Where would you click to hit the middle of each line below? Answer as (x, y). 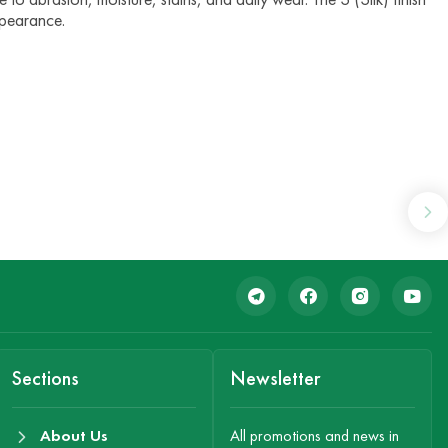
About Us (73, 436)
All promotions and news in (315, 436)
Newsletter (275, 378)
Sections (45, 378)
